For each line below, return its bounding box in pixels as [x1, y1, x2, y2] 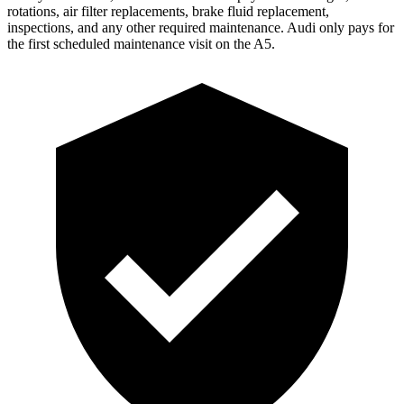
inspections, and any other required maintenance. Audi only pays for [7, 19, 394, 35]
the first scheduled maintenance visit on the [7, 35, 253, 51]
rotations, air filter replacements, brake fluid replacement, [7, 3, 329, 19]
